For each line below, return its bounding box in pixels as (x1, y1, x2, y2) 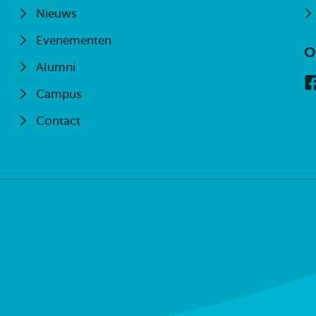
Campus (36, 87, 83, 101)
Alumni (36, 61, 76, 74)
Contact (36, 114, 81, 128)
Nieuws (36, 7, 78, 20)
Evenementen (36, 34, 112, 47)
